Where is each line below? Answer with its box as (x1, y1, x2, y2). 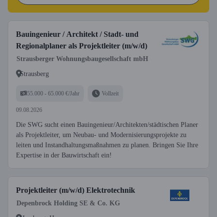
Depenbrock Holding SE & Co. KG (16, 200, 120, 207)
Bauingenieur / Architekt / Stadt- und (16, 30, 139, 38)
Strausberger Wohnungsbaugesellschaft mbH (16, 55, 148, 62)
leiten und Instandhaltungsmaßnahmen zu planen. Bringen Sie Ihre (16, 141, 198, 149)
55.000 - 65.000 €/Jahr (27, 90, 79, 97)
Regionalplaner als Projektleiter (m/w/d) (16, 42, 147, 50)
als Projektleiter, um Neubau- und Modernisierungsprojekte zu (16, 131, 186, 139)
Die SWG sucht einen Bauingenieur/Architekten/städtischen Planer (16, 121, 198, 128)
